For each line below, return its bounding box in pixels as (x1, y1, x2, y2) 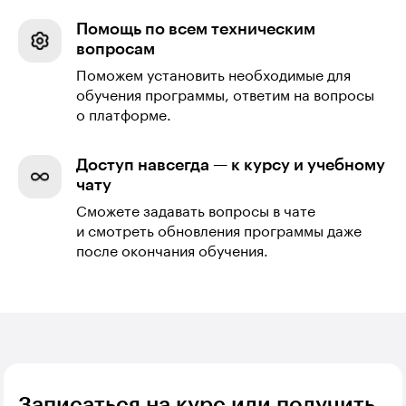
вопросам (76, 41, 155, 58)
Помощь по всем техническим (76, 21, 315, 38)
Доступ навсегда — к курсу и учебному (76, 157, 385, 174)
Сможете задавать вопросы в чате (76, 205, 315, 220)
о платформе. (76, 109, 171, 124)
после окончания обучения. (76, 245, 268, 260)
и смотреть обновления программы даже (76, 225, 362, 240)
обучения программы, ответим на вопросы (76, 89, 374, 104)
